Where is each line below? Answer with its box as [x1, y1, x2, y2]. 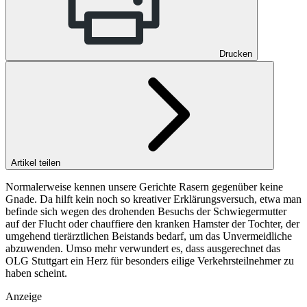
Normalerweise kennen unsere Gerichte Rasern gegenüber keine [5, 180, 283, 193]
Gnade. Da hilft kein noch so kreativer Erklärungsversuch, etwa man [5, 193, 302, 205]
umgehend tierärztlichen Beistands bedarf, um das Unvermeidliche [5, 230, 292, 242]
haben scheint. [5, 267, 70, 279]
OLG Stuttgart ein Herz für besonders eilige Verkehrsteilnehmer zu [5, 254, 294, 267]
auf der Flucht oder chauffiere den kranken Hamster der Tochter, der [5, 217, 299, 230]
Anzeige [5, 290, 42, 302]
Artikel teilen [11, 157, 63, 168]
